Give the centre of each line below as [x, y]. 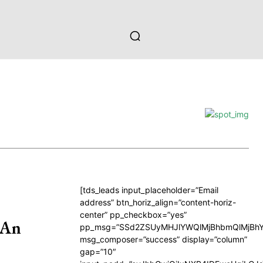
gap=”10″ [98, 252]
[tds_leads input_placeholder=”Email [149, 190]
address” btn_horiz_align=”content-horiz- [158, 202]
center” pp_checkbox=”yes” [133, 215]
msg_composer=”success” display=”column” [163, 239]
